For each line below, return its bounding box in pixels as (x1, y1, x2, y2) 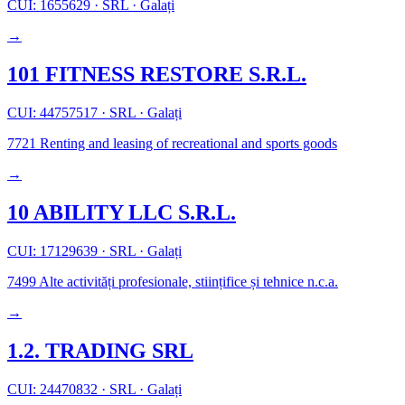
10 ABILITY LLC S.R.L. (7, 201, 236, 225)
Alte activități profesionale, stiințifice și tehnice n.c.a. (36, 274, 338, 290)
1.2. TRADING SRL (7, 338, 193, 363)
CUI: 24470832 (7, 381, 101, 397)
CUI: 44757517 (7, 105, 101, 121)
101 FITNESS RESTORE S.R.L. (7, 62, 306, 87)
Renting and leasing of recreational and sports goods (36, 136, 337, 152)
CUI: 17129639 (7, 243, 101, 259)
